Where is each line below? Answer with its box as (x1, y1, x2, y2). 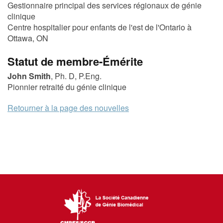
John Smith (7, 70, 51, 82)
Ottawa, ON (7, 32, 48, 44)
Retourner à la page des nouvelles (7, 102, 129, 113)
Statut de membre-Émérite (7, 53, 143, 69)
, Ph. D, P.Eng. (51, 70, 102, 82)
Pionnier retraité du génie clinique (7, 81, 126, 93)
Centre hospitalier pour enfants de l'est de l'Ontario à (7, 21, 192, 33)
